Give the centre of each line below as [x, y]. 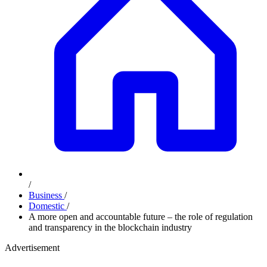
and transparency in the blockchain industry [110, 227]
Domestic [48, 206]
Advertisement [32, 248]
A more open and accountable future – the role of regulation [141, 217]
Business [46, 195]
